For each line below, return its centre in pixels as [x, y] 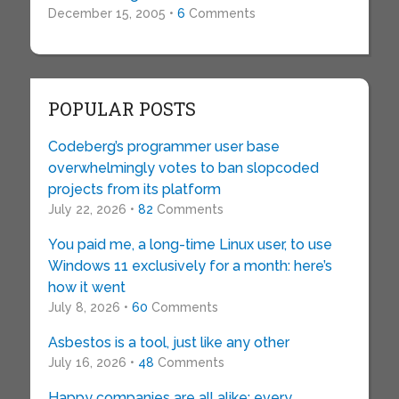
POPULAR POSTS [122, 109]
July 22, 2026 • [93, 209]
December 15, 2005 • [112, 13]
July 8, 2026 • [90, 307]
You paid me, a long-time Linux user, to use [190, 244]
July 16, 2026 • [93, 362]
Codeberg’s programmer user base [163, 147]
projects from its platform [134, 189]
